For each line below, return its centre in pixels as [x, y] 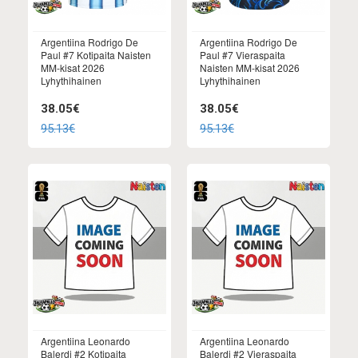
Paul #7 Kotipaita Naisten [96, 55]
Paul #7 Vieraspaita [243, 55]
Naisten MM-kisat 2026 [250, 68]
